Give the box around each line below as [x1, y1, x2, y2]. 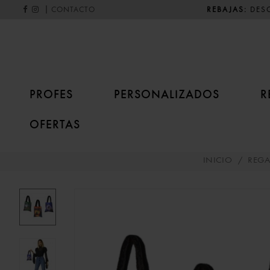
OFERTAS [30, 117, 80, 131]
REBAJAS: [206, 5, 247, 14]
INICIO [202, 156, 233, 165]
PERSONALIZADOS [114, 87, 219, 101]
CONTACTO [51, 6, 95, 14]
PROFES [30, 87, 73, 101]
